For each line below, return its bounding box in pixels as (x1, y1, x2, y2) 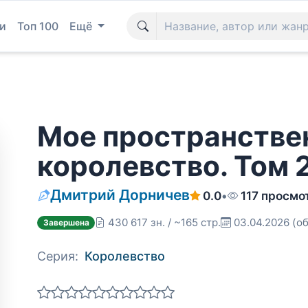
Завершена (43, 217, 89, 228)
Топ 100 (17, 19, 58, 33)
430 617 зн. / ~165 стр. (108, 216, 221, 229)
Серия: (37, 249, 78, 263)
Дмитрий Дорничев (50, 186, 190, 203)
